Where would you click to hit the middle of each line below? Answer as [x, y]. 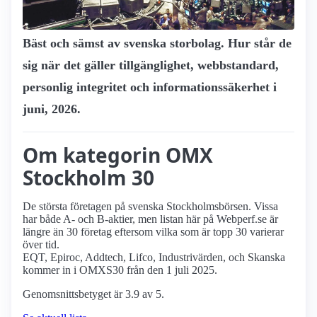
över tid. [41, 245]
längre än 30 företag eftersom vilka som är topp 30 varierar [153, 232]
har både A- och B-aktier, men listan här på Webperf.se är [150, 219]
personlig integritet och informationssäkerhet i [150, 87]
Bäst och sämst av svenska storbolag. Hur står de [157, 44]
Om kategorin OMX [118, 155]
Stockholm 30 [88, 178]
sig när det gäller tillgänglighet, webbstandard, [151, 65]
